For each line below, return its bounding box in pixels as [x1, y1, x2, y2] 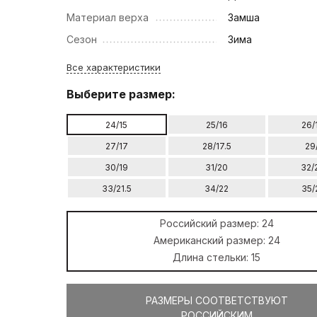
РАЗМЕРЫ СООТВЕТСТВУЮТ [145, 294, 288, 306]
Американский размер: [153, 234, 268, 246]
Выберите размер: [67, 86, 176, 101]
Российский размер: [159, 217, 262, 229]
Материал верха [67, 11, 149, 23]
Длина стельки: [173, 250, 252, 263]
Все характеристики [67, 61, 161, 73]
